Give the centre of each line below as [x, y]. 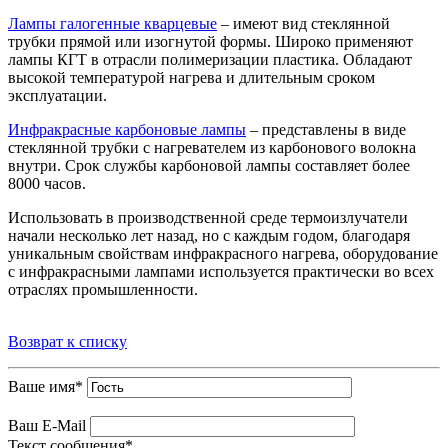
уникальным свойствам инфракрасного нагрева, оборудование [223, 254]
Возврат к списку [67, 342]
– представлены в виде [326, 130]
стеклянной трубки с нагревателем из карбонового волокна [212, 148]
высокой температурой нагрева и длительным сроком [191, 78]
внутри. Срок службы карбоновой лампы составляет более [209, 166]
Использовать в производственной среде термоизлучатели [208, 218]
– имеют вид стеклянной [303, 24]
